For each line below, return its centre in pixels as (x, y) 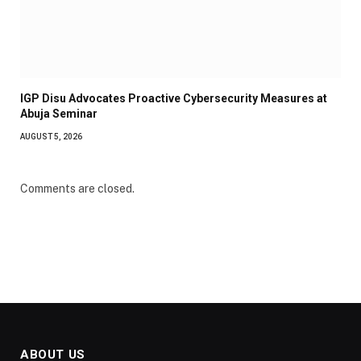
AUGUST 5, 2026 (51, 136)
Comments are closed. (77, 188)
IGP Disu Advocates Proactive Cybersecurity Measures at (174, 98)
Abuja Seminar (59, 113)
